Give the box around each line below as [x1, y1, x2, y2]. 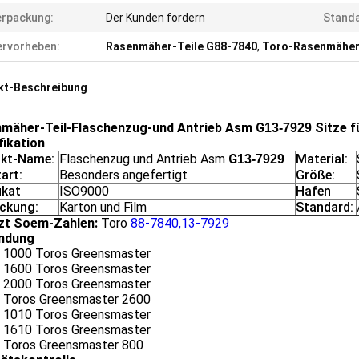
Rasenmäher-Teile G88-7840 [106, 40, 257, 53]
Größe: [296, 167, 335, 183]
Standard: [296, 200, 353, 215]
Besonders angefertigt [59, 167, 188, 183]
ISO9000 [59, 184, 109, 199]
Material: [296, 151, 348, 167]
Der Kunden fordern [106, 11, 205, 24]
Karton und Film [59, 200, 147, 215]
